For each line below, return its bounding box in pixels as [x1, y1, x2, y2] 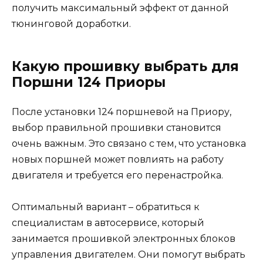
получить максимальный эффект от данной [12, 2, 229, 14]
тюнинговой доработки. [12, 18, 131, 29]
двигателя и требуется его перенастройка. [12, 169, 223, 181]
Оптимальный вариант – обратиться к [12, 201, 200, 213]
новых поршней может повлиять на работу [12, 153, 224, 165]
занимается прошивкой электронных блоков [12, 232, 235, 244]
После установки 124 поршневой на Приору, [12, 106, 231, 117]
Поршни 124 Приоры [12, 73, 166, 90]
